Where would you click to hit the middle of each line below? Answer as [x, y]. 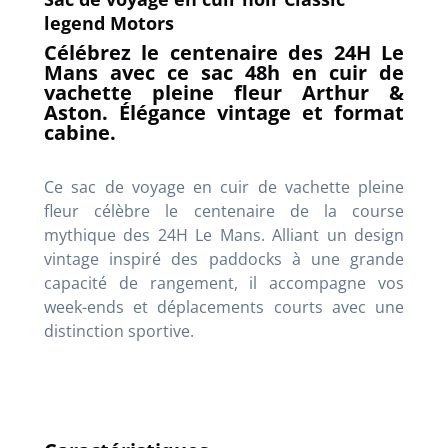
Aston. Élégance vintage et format [224, 113]
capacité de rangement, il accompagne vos [224, 283]
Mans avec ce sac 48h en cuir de [224, 73]
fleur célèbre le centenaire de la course [224, 211]
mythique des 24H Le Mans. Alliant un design [224, 235]
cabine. [80, 133]
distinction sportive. [119, 331]
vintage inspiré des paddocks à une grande [224, 259]
